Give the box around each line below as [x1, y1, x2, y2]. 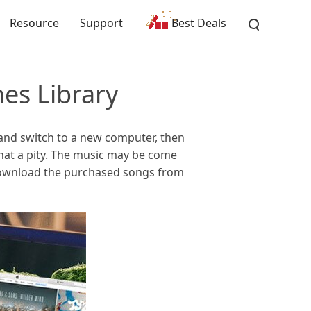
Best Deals [171, 15, 226, 31]
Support [80, 15, 123, 31]
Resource [10, 15, 59, 31]
